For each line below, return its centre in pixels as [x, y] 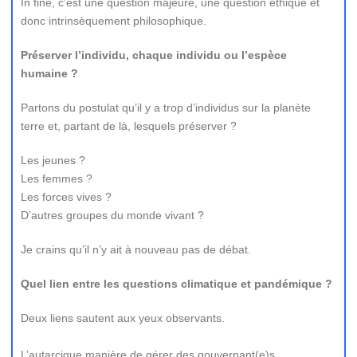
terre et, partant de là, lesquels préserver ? [129, 126]
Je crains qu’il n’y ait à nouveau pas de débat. [136, 249]
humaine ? [49, 73]
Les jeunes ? [53, 160]
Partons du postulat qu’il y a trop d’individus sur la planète [166, 108]
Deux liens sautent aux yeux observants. [123, 318]
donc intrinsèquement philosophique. [114, 21]
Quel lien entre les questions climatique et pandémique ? [177, 284]
